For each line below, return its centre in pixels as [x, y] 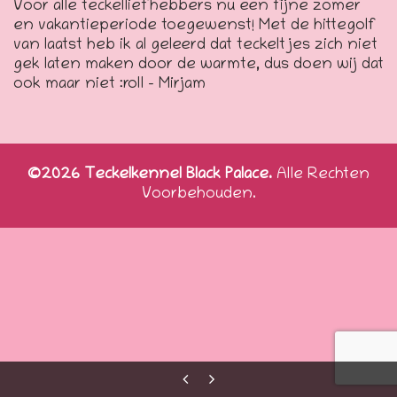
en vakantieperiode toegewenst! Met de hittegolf [195, 26]
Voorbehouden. [198, 195]
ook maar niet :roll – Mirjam [109, 85]
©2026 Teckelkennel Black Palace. [152, 176]
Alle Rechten [323, 176]
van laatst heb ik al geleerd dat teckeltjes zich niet [195, 46]
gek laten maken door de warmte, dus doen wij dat [198, 65]
